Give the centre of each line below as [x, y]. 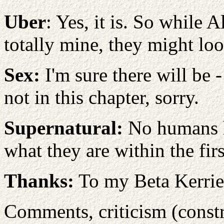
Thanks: [39, 181]
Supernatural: [63, 128]
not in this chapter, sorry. [101, 97]
